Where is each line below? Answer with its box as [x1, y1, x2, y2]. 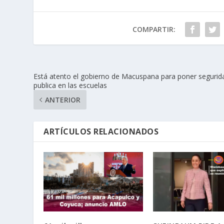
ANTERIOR [45, 95, 81, 105]
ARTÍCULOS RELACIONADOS [43, 126, 159, 137]
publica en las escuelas [33, 80, 107, 90]
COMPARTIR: [132, 24, 175, 34]
